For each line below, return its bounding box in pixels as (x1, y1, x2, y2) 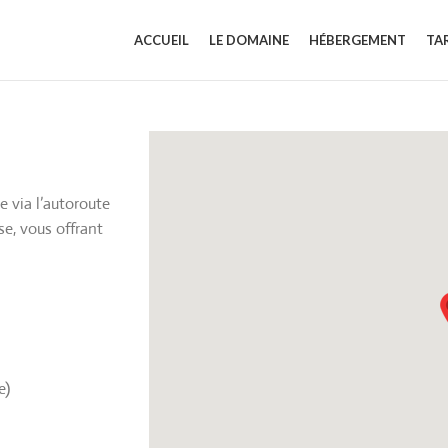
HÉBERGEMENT (309, 31, 406, 48)
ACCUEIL (134, 31, 189, 48)
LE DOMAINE (209, 31, 289, 48)
